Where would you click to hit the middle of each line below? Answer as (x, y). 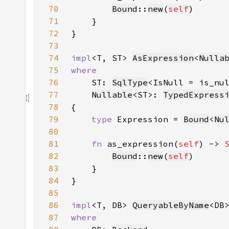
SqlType (130, 82)
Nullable (112, 95)
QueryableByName (171, 205)
